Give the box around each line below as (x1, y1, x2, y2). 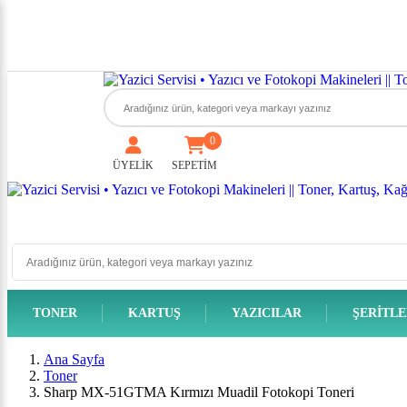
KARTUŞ (128, 306, 181, 320)
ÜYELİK (113, 159, 154, 172)
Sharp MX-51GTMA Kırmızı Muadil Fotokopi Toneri (44, 384, 354, 400)
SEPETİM (172, 159, 218, 172)
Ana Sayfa (44, 352, 104, 367)
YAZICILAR (232, 306, 302, 320)
